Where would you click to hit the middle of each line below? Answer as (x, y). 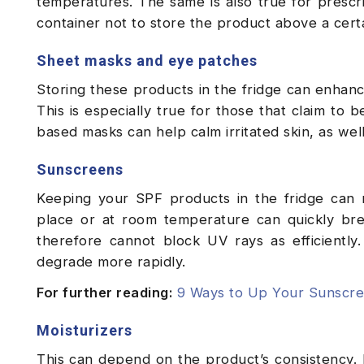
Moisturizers (84, 331)
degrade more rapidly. (116, 262)
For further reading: (104, 293)
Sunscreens (80, 170)
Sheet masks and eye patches (147, 61)
